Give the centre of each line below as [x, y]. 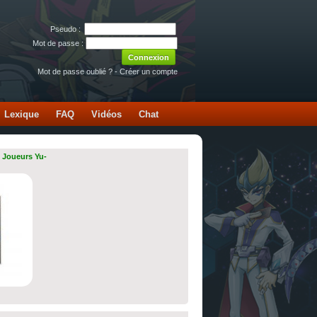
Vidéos [106, 114]
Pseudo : [67, 29]
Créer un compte [149, 71]
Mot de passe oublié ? [75, 71]
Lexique [22, 114]
